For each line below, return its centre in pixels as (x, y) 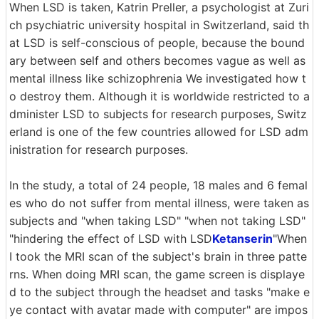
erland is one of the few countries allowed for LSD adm (159, 131)
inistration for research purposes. (99, 149)
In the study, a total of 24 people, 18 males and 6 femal (158, 185)
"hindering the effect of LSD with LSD (111, 238)
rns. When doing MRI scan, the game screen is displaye (157, 274)
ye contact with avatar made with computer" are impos (158, 309)
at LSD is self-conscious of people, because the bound (157, 42)
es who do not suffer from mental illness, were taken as (159, 203)
